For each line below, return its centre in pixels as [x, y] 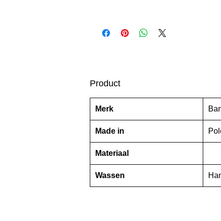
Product [105, 84]
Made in [110, 131]
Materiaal [112, 153]
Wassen [110, 176]
